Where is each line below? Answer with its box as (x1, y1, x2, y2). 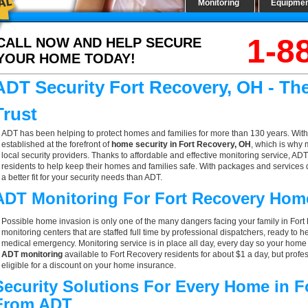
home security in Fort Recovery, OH (111, 140, 251, 149)
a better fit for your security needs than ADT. (1, 173, 162, 182)
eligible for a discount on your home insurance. (1, 261, 176, 270)
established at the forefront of (1, 140, 111, 149)
